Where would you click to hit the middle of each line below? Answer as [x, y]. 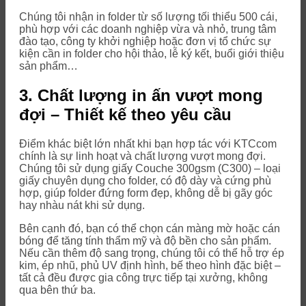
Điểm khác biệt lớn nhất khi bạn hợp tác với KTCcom [148, 144]
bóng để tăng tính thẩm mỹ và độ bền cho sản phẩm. [145, 241]
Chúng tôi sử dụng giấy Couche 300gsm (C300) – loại [150, 169]
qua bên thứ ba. [57, 290]
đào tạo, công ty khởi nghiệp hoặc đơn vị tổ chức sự [145, 42]
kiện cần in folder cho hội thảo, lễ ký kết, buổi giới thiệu [152, 54]
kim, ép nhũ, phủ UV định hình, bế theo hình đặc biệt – [150, 266]
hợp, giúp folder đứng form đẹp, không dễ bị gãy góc [146, 193]
